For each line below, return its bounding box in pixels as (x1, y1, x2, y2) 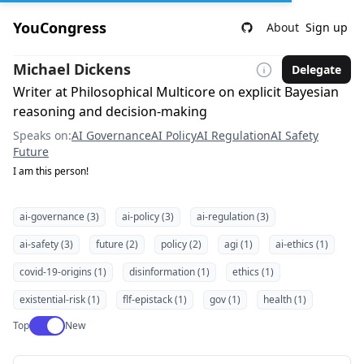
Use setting (30, 316, 81, 330)
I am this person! (13, 164, 89, 178)
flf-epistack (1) (123, 292, 187, 306)
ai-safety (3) (19, 237, 73, 251)
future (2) (96, 237, 138, 251)
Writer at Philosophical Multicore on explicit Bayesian (13, 83, 339, 101)
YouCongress (13, 18, 106, 37)
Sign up (305, 19, 348, 35)
